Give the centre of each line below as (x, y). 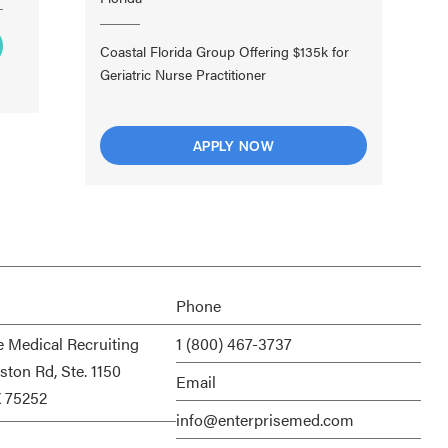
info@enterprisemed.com (264, 419)
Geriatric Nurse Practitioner (183, 73)
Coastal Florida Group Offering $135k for (225, 50)
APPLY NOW (233, 145)
